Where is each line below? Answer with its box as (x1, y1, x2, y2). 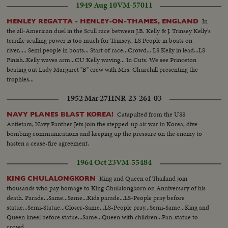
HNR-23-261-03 (107, 93, 162, 104)
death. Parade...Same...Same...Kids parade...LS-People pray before (7, 193, 185, 203)
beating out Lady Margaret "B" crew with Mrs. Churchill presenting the (7, 65, 198, 75)
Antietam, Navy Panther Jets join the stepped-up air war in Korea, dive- (7, 119, 201, 129)
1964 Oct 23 (76, 157, 116, 168)
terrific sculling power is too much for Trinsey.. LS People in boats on (7, 36, 193, 46)
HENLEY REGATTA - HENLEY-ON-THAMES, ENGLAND (7, 17, 199, 25)
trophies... (7, 74, 34, 84)
